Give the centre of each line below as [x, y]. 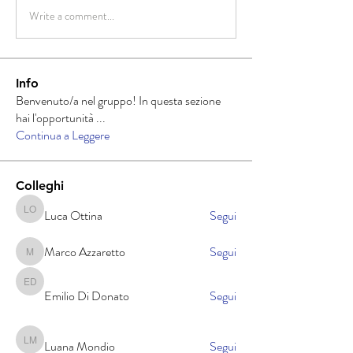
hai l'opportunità [56, 118]
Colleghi [40, 186]
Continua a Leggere [63, 135]
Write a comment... [72, 15]
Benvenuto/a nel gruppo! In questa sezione [118, 100]
